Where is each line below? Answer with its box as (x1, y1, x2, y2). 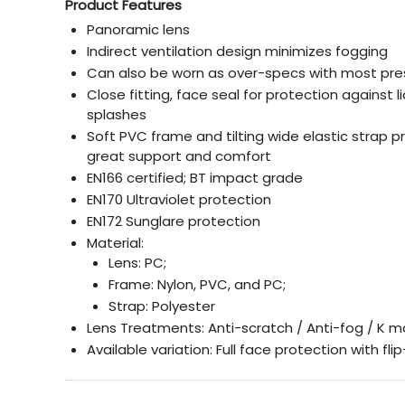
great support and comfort (87, 146, 278, 165)
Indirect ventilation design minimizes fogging (87, 42, 388, 61)
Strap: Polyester (108, 297, 215, 316)
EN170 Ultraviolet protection (87, 190, 271, 209)
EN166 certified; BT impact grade (87, 168, 303, 187)
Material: (87, 233, 147, 252)
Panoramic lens (87, 20, 193, 39)
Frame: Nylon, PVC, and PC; (108, 275, 286, 294)
